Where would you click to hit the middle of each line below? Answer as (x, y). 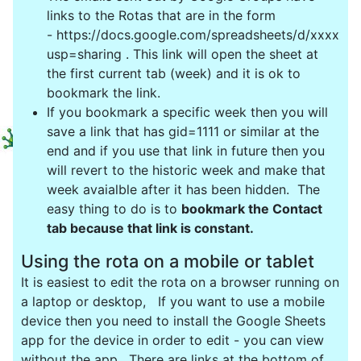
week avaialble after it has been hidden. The (183, 189)
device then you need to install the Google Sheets (173, 321)
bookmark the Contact (252, 208)
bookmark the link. (104, 92)
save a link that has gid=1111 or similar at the (183, 131)
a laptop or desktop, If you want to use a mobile (173, 302)
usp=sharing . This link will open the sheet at (183, 54)
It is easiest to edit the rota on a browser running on (180, 282)
